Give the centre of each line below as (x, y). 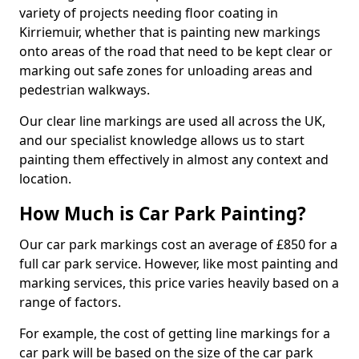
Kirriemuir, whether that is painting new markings (170, 32)
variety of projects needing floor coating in (149, 12)
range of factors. (70, 302)
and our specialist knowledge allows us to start (162, 140)
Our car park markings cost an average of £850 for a (178, 244)
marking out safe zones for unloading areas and (166, 70)
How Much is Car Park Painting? (163, 213)
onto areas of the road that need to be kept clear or (176, 51)
